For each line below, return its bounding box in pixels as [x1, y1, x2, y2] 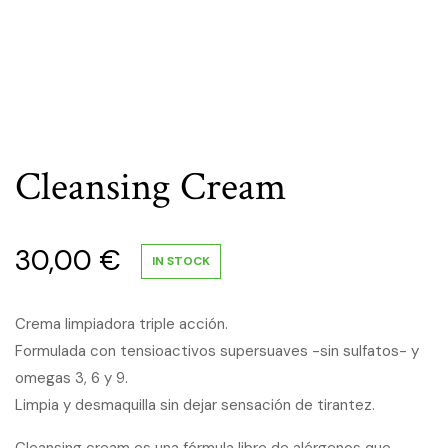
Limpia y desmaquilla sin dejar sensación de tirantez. [15, 395, 375, 415]
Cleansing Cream [15, 161, 286, 213]
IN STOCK [152, 252, 210, 269]
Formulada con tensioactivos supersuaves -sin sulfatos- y [15, 341, 419, 361]
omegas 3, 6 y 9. [15, 368, 128, 388]
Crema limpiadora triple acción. [15, 314, 228, 334]
